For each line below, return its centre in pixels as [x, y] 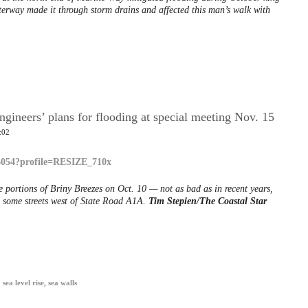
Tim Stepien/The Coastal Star [207, 201]
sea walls [63, 283]
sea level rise [23, 283]
